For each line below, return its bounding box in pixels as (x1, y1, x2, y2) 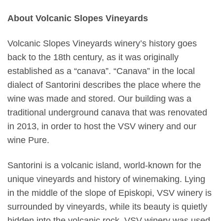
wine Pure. (7, 135, 49, 145)
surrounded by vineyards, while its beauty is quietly (7, 201, 207, 212)
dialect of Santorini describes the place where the (7, 79, 201, 90)
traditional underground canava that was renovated (7, 107, 207, 117)
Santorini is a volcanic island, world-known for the (7, 160, 201, 170)
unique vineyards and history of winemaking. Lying (7, 174, 205, 184)
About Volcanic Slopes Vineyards (7, 13, 148, 23)
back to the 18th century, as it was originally (7, 52, 179, 62)
